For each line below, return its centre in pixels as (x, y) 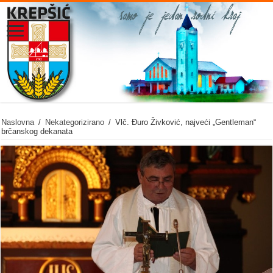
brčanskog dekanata (37, 132)
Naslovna (18, 122)
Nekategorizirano (75, 122)
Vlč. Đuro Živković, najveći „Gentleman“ (186, 122)
